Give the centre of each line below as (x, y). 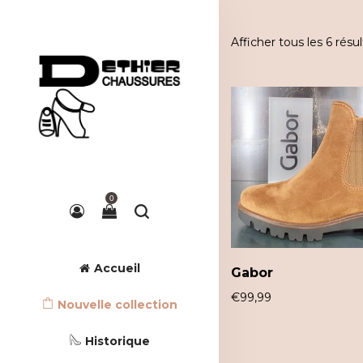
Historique (117, 341)
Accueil (117, 268)
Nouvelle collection (117, 304)
